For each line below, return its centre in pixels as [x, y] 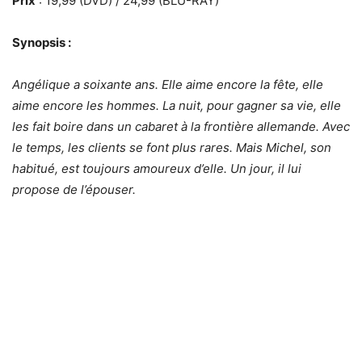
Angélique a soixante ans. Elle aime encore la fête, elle [168, 84]
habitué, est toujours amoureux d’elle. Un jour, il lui [157, 168]
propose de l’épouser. [74, 189]
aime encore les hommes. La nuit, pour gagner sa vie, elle [177, 105]
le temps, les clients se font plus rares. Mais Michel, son [172, 147]
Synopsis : [42, 42]
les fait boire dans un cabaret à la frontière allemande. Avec [181, 126]
